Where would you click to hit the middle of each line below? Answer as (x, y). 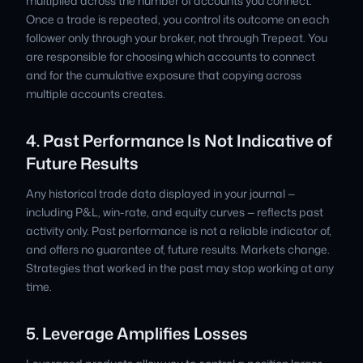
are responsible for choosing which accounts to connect (171, 56)
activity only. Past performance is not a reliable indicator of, (179, 231)
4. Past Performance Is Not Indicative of (179, 140)
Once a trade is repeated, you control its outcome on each (177, 19)
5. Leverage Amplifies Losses (137, 333)
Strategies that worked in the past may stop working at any (180, 268)
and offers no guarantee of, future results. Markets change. (178, 249)
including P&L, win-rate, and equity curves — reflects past (175, 212)
